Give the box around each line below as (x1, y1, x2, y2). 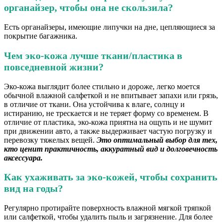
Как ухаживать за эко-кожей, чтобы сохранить (4, 171, 218, 183)
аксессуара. (4, 153, 43, 162)
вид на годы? (4, 183, 63, 194)
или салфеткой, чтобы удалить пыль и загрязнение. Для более (4, 213, 213, 221)
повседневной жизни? (4, 61, 104, 72)
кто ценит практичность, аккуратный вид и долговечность (4, 144, 218, 153)
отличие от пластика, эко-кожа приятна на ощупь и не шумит (4, 117, 212, 126)
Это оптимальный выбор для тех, (97, 135, 218, 144)
